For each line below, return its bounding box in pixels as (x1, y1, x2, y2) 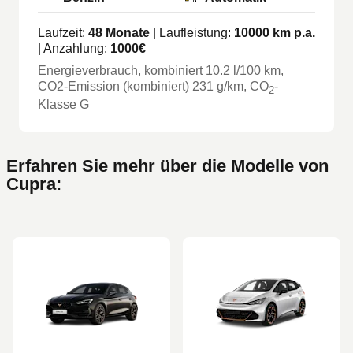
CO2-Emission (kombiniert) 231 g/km (38, 79, 243, 93)
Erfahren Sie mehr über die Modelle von (6, 156, 329, 176)
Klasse (38, 98, 80, 112)
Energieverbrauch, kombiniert (38, 63, 206, 77)
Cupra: (6, 174, 61, 195)
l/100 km (233, 63, 281, 77)
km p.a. (269, 25, 315, 39)
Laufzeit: (38, 25, 88, 39)
